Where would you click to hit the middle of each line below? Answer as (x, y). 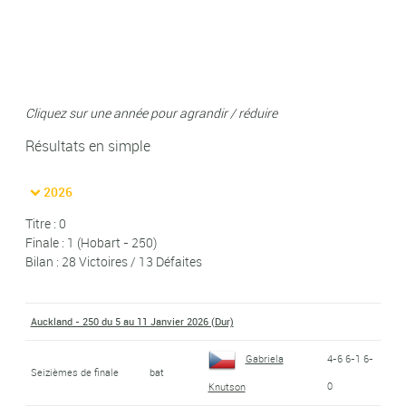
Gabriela (264, 358)
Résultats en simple (88, 145)
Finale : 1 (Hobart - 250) (91, 242)
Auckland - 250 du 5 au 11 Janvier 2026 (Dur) (132, 321)
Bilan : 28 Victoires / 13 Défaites (114, 261)
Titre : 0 (46, 223)
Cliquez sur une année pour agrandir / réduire (151, 112)
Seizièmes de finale (74, 372)
